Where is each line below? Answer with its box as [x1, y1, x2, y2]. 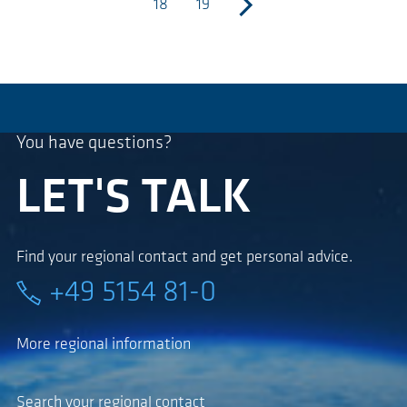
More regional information [16, 335, 191, 353]
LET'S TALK [16, 174, 252, 224]
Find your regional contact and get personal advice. [16, 248, 352, 266]
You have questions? [16, 134, 172, 153]
